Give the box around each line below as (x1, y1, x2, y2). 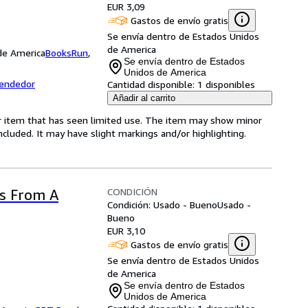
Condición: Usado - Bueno (107, 199, 217, 210)
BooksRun (45, 47, 88, 58)
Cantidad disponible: (107, 78, 195, 90)
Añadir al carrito (113, 93, 175, 103)
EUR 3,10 (107, 225, 145, 236)
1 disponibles (197, 78, 255, 90)
